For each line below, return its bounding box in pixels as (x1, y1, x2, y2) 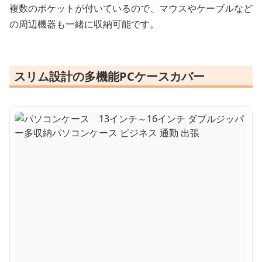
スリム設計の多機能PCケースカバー (14, 68, 205, 84)
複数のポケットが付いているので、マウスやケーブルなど (9, 1, 253, 15)
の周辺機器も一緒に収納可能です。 (9, 17, 159, 30)
